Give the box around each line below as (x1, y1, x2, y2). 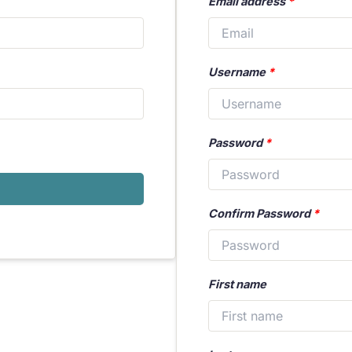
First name (208, 277, 266, 291)
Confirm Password (208, 207, 313, 221)
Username (208, 65, 268, 79)
